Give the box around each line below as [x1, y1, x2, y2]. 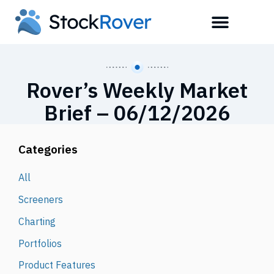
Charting [18, 215, 56, 228]
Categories [18, 141, 78, 157]
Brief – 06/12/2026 [44, 99, 230, 126]
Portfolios [18, 237, 62, 250]
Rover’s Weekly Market [26, 76, 248, 103]
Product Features [18, 259, 95, 272]
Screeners [18, 193, 63, 206]
